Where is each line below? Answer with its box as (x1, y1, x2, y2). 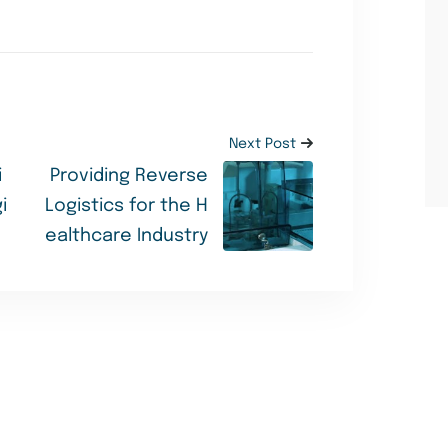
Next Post (228, 137, 296, 152)
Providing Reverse (49, 167, 208, 186)
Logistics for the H (44, 197, 208, 216)
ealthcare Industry (44, 227, 208, 246)
